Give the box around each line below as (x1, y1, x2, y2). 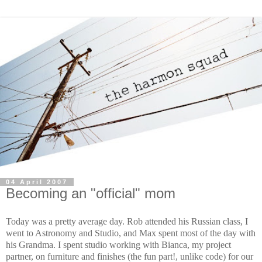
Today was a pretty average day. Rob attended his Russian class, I (6, 216, 248, 227)
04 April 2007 (6, 178, 68, 186)
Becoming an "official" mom (6, 185, 175, 202)
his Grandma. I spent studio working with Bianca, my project (6, 240, 231, 250)
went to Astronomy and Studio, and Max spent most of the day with (6, 228, 256, 239)
